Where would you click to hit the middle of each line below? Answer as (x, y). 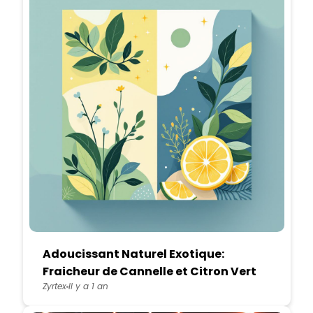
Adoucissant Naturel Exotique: (133, 254)
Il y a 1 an (88, 286)
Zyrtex (54, 286)
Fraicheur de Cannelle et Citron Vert (149, 271)
